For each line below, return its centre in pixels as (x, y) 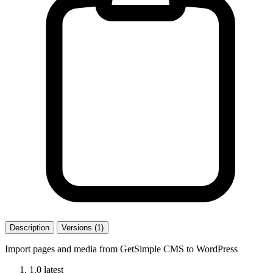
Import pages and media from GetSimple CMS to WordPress (121, 249)
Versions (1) (83, 227)
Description (30, 227)
